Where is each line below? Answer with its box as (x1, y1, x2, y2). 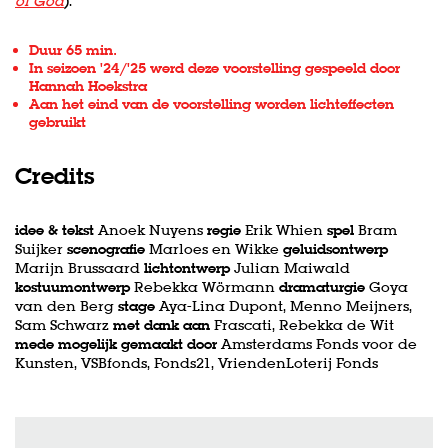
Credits (15, 160, 94, 191)
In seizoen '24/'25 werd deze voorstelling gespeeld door (29, 58, 400, 77)
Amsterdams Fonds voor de (217, 334, 417, 353)
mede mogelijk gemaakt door (15, 334, 217, 353)
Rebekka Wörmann (134, 277, 279, 296)
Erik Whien (241, 220, 327, 239)
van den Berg (15, 296, 118, 315)
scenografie (67, 239, 149, 258)
